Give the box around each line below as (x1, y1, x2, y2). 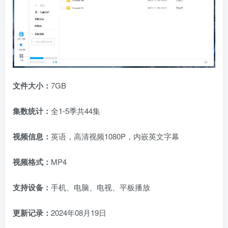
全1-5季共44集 (51, 105, 100, 117)
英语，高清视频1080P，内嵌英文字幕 (51, 131, 179, 142)
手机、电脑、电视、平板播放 (51, 182, 150, 193)
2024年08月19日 (51, 207, 106, 218)
